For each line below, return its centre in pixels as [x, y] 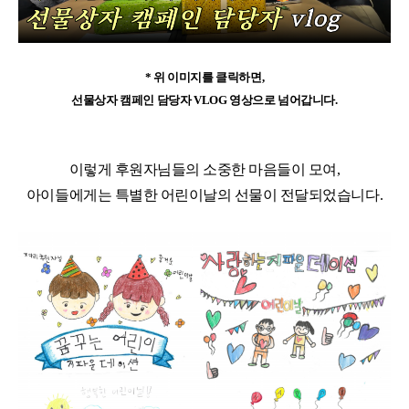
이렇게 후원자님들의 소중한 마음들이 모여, [204, 170]
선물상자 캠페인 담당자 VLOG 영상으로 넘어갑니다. [204, 100]
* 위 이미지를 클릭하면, [204, 78]
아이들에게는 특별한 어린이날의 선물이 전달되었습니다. [204, 195]
